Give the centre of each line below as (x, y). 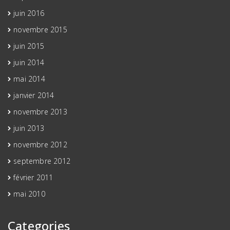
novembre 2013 (40, 111)
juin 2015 (29, 46)
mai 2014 (29, 79)
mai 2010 (29, 194)
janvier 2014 (34, 95)
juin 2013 (29, 128)
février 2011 (33, 177)
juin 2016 (29, 13)
